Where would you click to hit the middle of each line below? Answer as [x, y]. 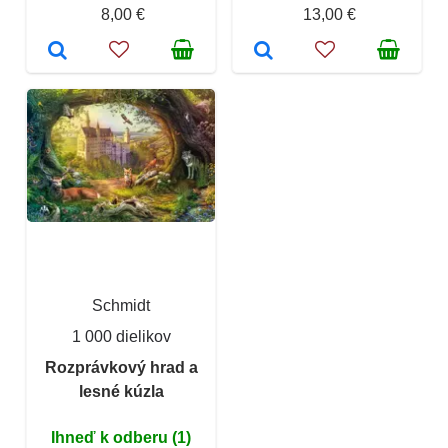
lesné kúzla [121, 391]
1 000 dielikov [121, 336]
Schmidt [121, 305]
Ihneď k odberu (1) [121, 437]
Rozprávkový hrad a [121, 367]
